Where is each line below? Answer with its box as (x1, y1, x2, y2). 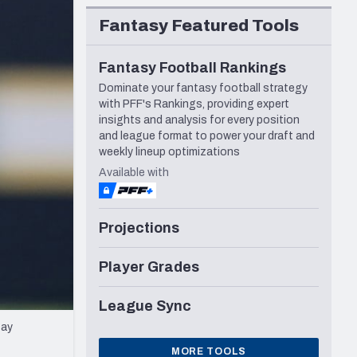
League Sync (99, 298, 191, 315)
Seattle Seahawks (35, 8, 138, 21)
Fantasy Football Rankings (99, 60, 286, 76)
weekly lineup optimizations (99, 146, 240, 159)
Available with (99, 167, 169, 179)
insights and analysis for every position (99, 114, 300, 127)
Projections (99, 220, 179, 237)
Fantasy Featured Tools (99, 17, 299, 35)
